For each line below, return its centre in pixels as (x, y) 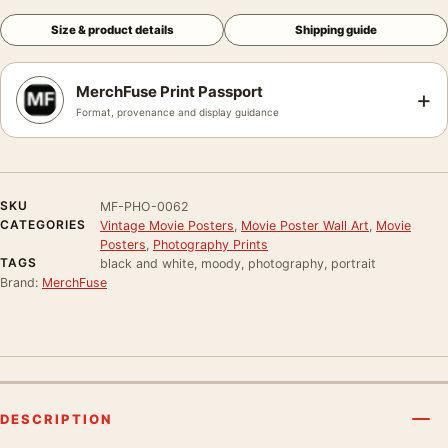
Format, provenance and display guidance (177, 111)
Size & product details (112, 29)
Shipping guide (336, 29)
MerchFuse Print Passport (169, 91)
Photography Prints (210, 244)
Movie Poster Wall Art (305, 225)
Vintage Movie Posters (167, 225)
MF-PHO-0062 (144, 206)
